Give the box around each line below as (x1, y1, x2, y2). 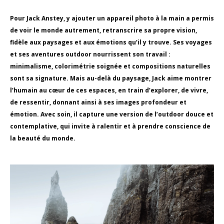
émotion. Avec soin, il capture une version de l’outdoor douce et (10, 110, 213, 118)
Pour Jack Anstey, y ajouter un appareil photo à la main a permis (10, 14, 214, 22)
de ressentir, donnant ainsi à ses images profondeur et (10, 98, 186, 106)
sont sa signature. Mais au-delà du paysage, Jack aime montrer (10, 74, 211, 82)
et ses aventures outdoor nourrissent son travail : (10, 50, 170, 58)
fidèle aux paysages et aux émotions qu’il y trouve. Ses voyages (10, 38, 212, 46)
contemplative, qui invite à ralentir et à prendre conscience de (10, 122, 210, 130)
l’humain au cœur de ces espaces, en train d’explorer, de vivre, (10, 86, 208, 94)
